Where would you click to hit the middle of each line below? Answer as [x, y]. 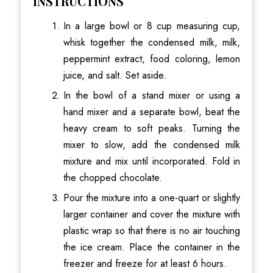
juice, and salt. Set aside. [115, 76]
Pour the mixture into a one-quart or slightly [152, 198]
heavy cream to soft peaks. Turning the [152, 129]
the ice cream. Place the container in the [152, 247]
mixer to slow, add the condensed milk [152, 145]
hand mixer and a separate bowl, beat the [152, 112]
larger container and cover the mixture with [152, 214]
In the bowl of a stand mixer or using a [152, 96]
